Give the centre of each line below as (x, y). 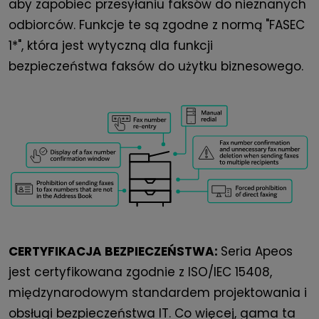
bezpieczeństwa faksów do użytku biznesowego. (156, 66)
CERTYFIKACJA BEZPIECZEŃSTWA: (115, 252)
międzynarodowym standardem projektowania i (158, 293)
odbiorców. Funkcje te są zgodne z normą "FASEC (157, 25)
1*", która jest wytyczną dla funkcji (111, 45)
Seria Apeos (257, 252)
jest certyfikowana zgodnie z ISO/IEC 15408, (140, 272)
